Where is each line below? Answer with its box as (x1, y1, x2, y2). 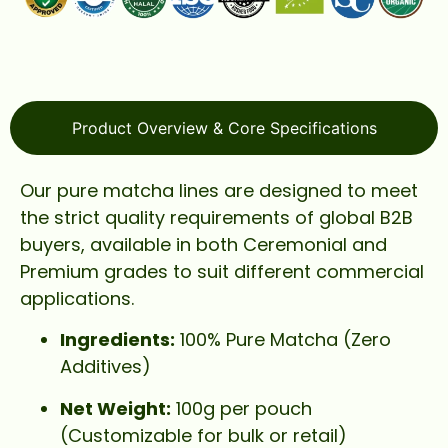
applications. (20, 285, 134, 311)
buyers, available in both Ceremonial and (20, 231, 387, 257)
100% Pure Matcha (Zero (175, 327, 391, 353)
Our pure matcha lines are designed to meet (20, 177, 418, 203)
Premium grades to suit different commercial (20, 258, 424, 284)
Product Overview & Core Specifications (71, 117, 377, 138)
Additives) (60, 354, 151, 380)
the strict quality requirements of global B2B (20, 204, 413, 230)
